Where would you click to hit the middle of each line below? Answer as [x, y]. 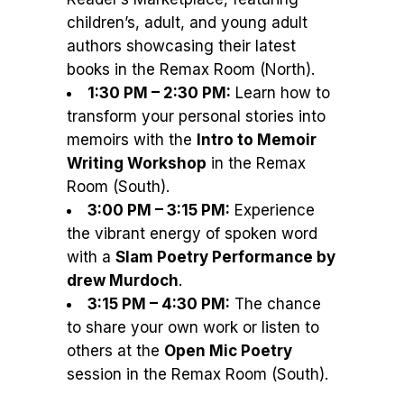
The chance [275, 304]
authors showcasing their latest [181, 46]
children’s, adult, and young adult [187, 23]
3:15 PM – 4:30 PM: [159, 304]
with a [91, 257]
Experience [272, 210]
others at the [115, 351]
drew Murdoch [123, 280]
